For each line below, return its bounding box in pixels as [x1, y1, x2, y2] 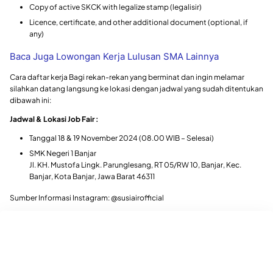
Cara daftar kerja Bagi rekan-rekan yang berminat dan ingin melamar [10, 73, 244, 82]
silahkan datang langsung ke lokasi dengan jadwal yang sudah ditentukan [10, 84, 263, 94]
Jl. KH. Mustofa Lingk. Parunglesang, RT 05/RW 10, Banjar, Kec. [29, 160, 241, 170]
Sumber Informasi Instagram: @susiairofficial [10, 193, 164, 203]
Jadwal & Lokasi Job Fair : [10, 115, 99, 124]
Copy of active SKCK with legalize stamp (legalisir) [29, 2, 202, 12]
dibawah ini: [10, 96, 51, 105]
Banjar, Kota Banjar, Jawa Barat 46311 [29, 172, 155, 182]
